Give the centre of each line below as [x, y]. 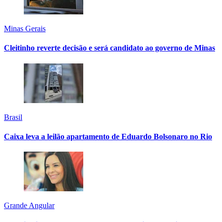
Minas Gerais [25, 28]
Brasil [13, 117]
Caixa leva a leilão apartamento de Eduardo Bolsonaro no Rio [108, 136]
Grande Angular [29, 206]
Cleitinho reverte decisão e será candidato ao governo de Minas [110, 48]
